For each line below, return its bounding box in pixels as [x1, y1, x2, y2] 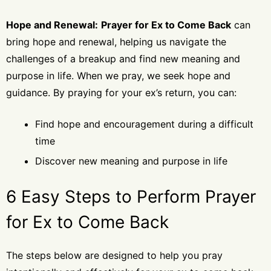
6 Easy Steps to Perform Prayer [6, 186, 256, 207]
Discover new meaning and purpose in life [35, 154, 227, 167]
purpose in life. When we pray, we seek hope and [6, 69, 230, 82]
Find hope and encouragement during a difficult [35, 117, 253, 130]
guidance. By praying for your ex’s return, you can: [6, 86, 237, 99]
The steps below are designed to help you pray [6, 249, 223, 261]
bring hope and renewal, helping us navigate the [6, 35, 226, 48]
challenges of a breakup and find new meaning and [6, 52, 240, 65]
